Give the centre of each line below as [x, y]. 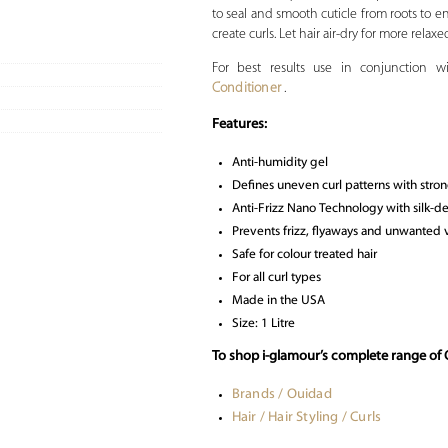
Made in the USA [278, 301]
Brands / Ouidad [281, 395]
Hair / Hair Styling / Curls [306, 418]
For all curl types [276, 278]
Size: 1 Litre [263, 324]
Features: [239, 125]
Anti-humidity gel [279, 163]
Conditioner [248, 89]
